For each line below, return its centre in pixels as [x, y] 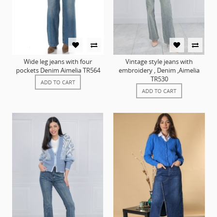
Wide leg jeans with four [58, 61]
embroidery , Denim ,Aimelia [159, 70]
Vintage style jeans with [159, 61]
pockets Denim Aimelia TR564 [58, 70]
